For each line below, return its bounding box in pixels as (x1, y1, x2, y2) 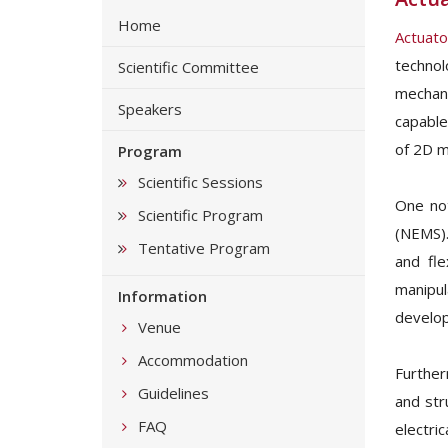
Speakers (118, 99, 182, 119)
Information (118, 286, 207, 306)
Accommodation (138, 350, 248, 370)
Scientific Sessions (138, 172, 263, 192)
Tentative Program (138, 238, 270, 258)
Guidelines (138, 383, 209, 403)
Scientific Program (138, 205, 263, 225)
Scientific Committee (118, 57, 259, 77)
